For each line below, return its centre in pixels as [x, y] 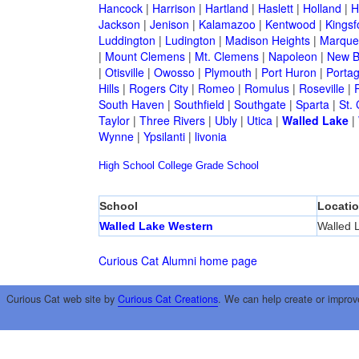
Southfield [199, 105]
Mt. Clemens [226, 56]
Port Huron [288, 73]
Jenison [169, 24]
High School [126, 166]
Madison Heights [267, 40]
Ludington [190, 40]
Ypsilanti [164, 137]
